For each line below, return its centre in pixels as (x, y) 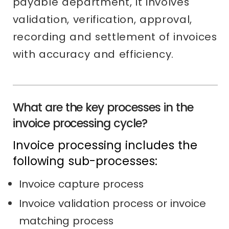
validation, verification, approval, (102, 20)
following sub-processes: (85, 161)
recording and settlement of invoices (115, 37)
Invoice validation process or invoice (112, 204)
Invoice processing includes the (105, 145)
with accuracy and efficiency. (93, 54)
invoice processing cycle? (80, 123)
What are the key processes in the (103, 108)
